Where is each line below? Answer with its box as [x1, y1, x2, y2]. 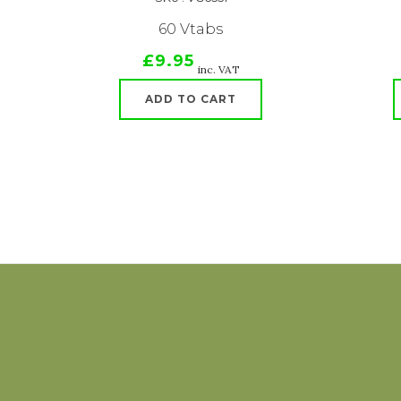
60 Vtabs [158, 21, 223, 38]
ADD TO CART [145, 92, 236, 106]
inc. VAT [197, 63, 240, 76]
